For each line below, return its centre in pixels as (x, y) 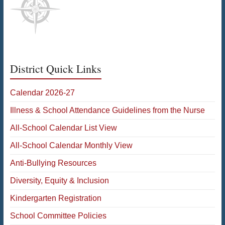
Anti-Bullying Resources (53, 163)
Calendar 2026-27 (42, 92)
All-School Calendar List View (63, 128)
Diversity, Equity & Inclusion (59, 180)
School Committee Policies (58, 215)
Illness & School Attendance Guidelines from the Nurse (107, 110)
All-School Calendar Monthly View (71, 145)
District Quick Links (55, 68)
